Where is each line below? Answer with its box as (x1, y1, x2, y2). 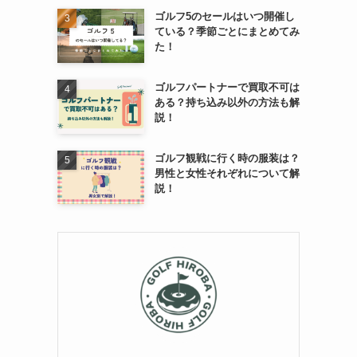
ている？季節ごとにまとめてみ (154, 25, 300, 38)
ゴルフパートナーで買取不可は (154, 80, 300, 93)
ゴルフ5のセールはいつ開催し (154, 10, 295, 23)
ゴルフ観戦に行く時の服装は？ (154, 151, 300, 164)
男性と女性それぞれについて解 (154, 167, 300, 179)
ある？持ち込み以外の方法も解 (154, 96, 300, 108)
